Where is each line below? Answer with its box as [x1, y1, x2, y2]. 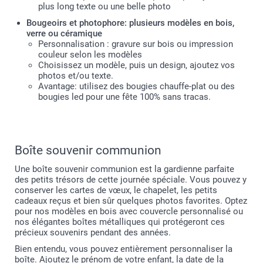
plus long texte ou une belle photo [38, 1, 171, 12]
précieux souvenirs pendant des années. [15, 227, 171, 238]
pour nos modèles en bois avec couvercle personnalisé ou [15, 206, 243, 217]
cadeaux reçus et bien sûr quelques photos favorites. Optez [15, 195, 247, 206]
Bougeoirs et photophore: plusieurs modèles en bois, [26, 18, 234, 28]
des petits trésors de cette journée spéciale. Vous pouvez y [15, 174, 247, 185]
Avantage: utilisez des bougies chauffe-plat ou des [38, 81, 235, 92]
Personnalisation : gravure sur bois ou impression [38, 39, 233, 49]
